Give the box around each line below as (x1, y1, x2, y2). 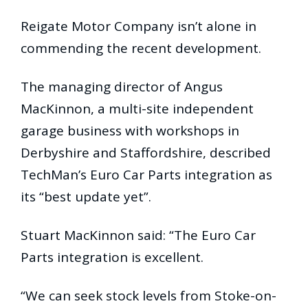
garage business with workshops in (21, 122, 239, 140)
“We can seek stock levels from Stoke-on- (21, 287, 276, 305)
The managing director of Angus (21, 78, 223, 96)
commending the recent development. (21, 39, 261, 58)
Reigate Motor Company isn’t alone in (21, 17, 256, 36)
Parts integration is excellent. (21, 248, 203, 267)
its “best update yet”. (21, 188, 151, 206)
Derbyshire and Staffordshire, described (21, 144, 271, 162)
